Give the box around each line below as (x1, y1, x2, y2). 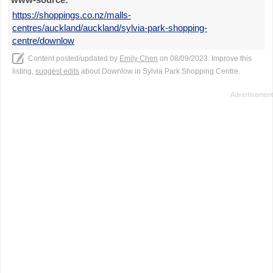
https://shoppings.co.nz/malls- (12, 10, 131, 20)
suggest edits (35, 67, 79, 76)
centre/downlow (12, 35, 74, 46)
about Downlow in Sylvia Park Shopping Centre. (79, 67, 240, 76)
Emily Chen (119, 54, 158, 63)
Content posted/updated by (28, 54, 119, 63)
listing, (12, 67, 35, 76)
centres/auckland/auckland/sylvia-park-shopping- (12, 23, 207, 33)
